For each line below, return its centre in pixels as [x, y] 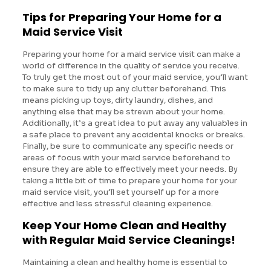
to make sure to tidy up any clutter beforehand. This [124, 88]
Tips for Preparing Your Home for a [122, 17]
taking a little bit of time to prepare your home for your [129, 180]
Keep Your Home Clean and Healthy [124, 225]
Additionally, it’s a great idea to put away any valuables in [135, 123]
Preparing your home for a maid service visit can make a [131, 54]
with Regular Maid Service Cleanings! [129, 240]
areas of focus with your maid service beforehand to [126, 157]
